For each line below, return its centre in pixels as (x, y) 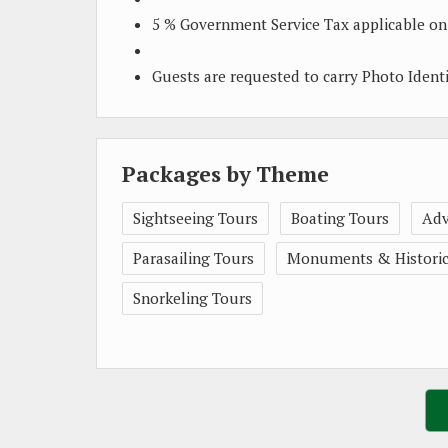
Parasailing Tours (193, 258)
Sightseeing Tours (195, 218)
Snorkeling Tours (192, 298)
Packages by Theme (225, 174)
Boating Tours (340, 218)
